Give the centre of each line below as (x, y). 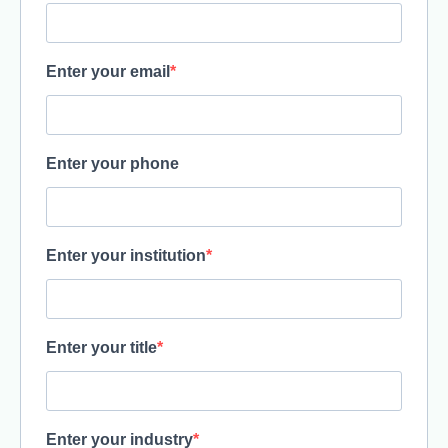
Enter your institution (126, 256)
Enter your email (108, 72)
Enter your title (101, 348)
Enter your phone (112, 164)
